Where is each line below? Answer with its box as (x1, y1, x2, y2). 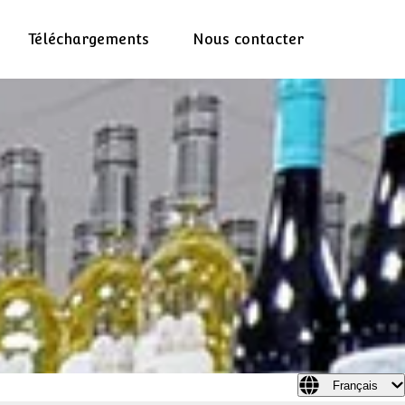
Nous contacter (193, 31, 304, 48)
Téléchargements (28, 31, 149, 48)
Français (333, 378, 378, 392)
